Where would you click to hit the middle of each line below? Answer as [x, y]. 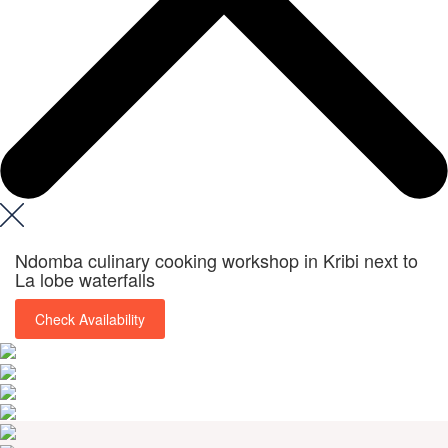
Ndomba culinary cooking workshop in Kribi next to [216, 259]
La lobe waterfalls [85, 278]
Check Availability [90, 318]
